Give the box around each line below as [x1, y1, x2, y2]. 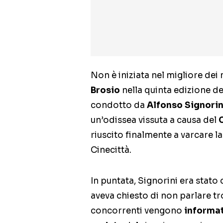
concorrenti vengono [91, 205, 184, 216]
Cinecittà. [91, 144, 131, 155]
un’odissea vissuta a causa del [91, 114, 219, 125]
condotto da [91, 100, 147, 111]
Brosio [91, 85, 120, 96]
